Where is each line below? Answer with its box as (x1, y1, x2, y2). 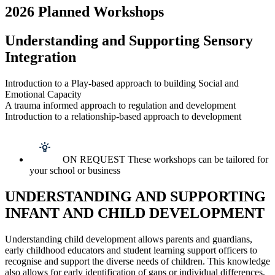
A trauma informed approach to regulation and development (5, 100, 236, 111)
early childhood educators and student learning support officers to (5, 244, 257, 255)
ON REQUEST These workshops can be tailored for (63, 154, 268, 165)
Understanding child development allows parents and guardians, (5, 233, 252, 244)
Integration (5, 49, 76, 66)
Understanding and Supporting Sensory (5, 33, 253, 49)
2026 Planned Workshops (5, 4, 164, 20)
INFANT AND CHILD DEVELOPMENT (5, 205, 265, 222)
